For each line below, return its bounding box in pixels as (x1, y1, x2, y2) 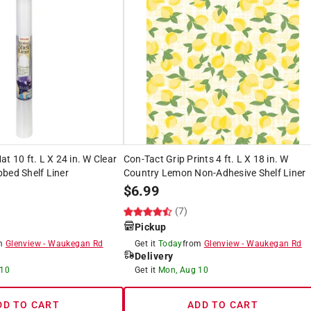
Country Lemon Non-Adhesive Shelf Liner (123, 167, 306, 178)
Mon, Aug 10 (158, 264, 209, 275)
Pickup (134, 221, 167, 233)
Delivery (134, 250, 174, 262)
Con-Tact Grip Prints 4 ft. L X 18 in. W (123, 153, 289, 165)
